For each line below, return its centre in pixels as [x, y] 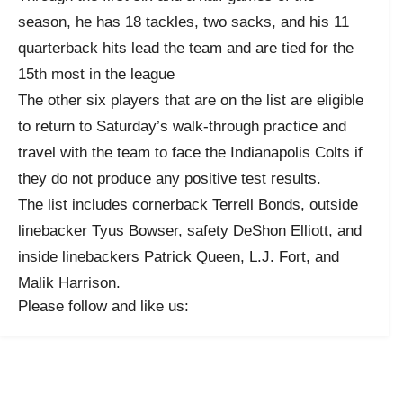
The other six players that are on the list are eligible [191, 100]
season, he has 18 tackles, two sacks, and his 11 [184, 22]
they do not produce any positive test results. [170, 178]
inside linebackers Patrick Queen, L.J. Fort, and [179, 256]
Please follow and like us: [103, 306]
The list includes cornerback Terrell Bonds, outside [188, 204]
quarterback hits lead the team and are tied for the [186, 48]
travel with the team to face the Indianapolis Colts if [190, 152]
